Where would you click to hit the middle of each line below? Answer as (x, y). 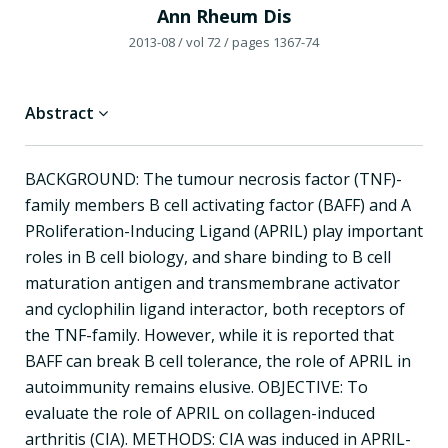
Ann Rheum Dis (224, 15)
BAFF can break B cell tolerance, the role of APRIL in (218, 360)
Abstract (61, 112)
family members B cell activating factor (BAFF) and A (218, 204)
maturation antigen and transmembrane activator (212, 282)
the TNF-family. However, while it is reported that (209, 334)
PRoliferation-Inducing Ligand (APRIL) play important (224, 230)
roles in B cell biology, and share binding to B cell (208, 256)
